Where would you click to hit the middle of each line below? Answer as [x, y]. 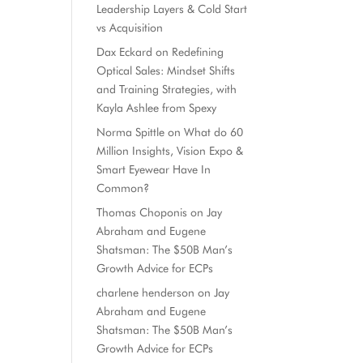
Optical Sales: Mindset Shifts [166, 70]
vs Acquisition [130, 28]
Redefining [198, 52]
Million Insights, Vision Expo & [170, 151]
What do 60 [214, 132]
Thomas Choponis [142, 212]
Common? [123, 188]
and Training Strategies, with [167, 89]
